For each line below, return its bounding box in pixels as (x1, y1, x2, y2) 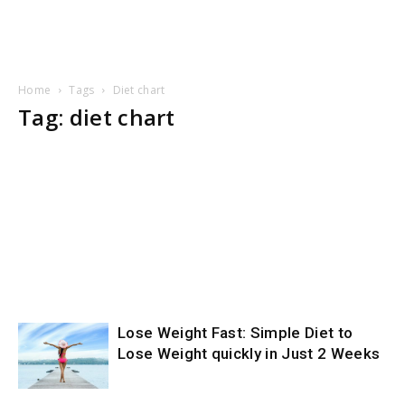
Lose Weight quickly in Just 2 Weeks (118, 344, 381, 363)
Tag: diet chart (18, 102, 175, 132)
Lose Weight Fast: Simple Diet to (118, 324, 353, 342)
